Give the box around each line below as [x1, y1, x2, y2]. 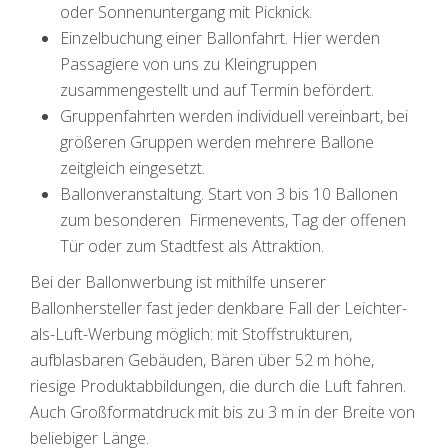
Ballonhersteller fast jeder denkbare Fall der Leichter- [30, 297, 407, 319]
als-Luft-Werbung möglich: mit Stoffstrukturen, [30, 323, 352, 345]
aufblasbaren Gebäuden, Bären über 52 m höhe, [30, 349, 374, 371]
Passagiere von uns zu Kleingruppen [60, 53, 317, 75]
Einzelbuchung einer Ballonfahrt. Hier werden [60, 27, 380, 49]
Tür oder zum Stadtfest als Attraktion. [60, 235, 324, 257]
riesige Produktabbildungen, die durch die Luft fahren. [30, 375, 406, 397]
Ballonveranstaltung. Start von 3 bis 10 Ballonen [60, 183, 398, 205]
